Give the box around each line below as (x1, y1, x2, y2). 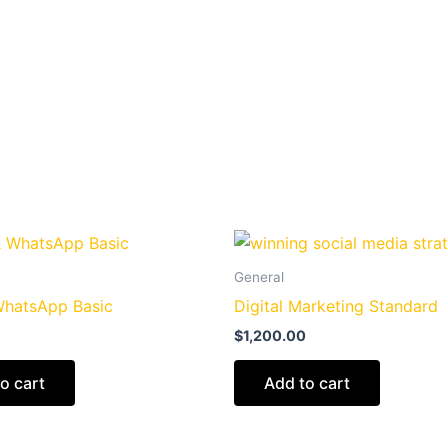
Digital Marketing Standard (234, 295, 438, 316)
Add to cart (264, 372, 350, 393)
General (234, 268, 284, 285)
